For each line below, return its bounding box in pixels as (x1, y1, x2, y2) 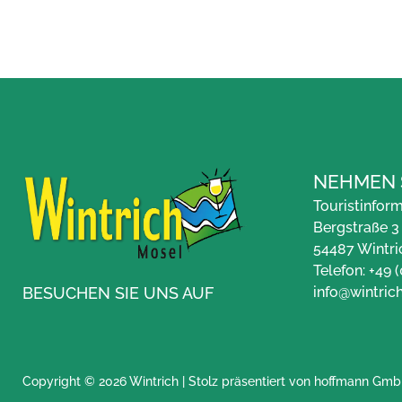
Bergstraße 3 (312, 218, 399, 236)
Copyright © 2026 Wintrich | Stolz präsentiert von (22, 373, 314, 389)
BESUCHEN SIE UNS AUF (22, 284, 214, 303)
